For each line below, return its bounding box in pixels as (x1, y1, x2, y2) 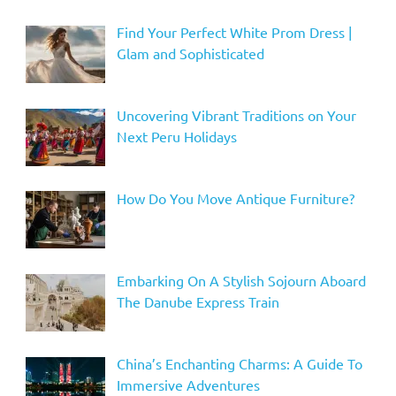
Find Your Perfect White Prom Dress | (116, 22, 352, 41)
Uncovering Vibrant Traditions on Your (116, 105, 356, 124)
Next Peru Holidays (116, 126, 237, 145)
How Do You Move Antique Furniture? (116, 188, 354, 207)
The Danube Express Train (116, 293, 279, 311)
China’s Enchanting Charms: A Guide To (116, 354, 362, 373)
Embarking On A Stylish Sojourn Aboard (116, 271, 366, 290)
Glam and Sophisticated (116, 43, 264, 62)
